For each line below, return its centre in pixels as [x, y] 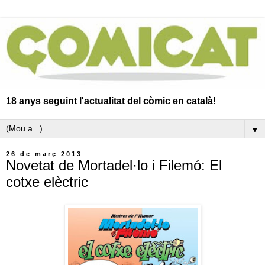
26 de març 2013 [44, 153]
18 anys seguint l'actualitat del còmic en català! [111, 101]
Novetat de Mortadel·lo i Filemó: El [114, 165]
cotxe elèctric [47, 182]
